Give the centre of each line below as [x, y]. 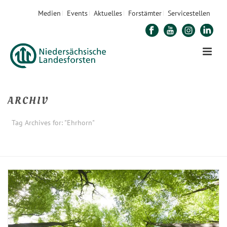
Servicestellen [189, 13]
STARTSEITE [97, 149]
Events [77, 13]
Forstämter [145, 13]
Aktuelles [108, 13]
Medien [49, 13]
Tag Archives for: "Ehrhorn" [53, 123]
